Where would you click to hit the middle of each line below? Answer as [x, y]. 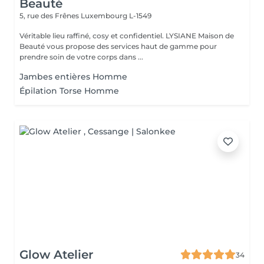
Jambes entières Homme [73, 77]
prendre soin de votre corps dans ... [81, 57]
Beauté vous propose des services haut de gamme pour [118, 46]
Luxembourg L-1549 [116, 16]
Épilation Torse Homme [69, 91]
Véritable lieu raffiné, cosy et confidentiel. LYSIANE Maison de [93, 36]
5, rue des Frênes [50, 16]
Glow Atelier [56, 255]
